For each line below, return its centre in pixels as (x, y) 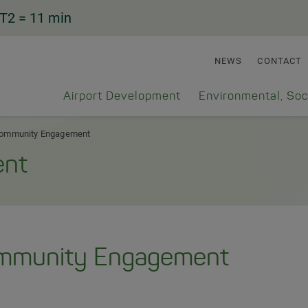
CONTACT (280, 61)
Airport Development (122, 97)
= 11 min (45, 18)
